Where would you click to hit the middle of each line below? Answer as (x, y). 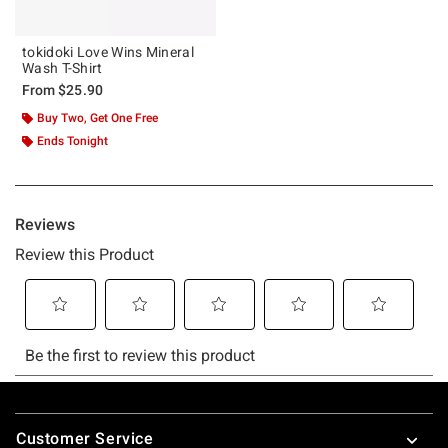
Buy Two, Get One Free (97, 117)
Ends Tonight (72, 140)
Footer (39, 415)
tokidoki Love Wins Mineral (108, 51)
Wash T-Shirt (62, 67)
